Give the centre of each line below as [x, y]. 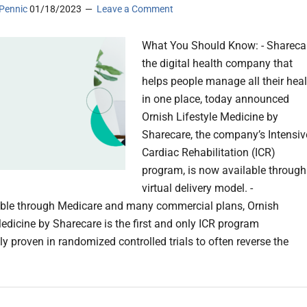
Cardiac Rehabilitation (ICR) [209, 153]
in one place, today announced [216, 99]
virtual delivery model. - [197, 188]
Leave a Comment [135, 9]
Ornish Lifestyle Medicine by [210, 117]
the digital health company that [217, 64]
